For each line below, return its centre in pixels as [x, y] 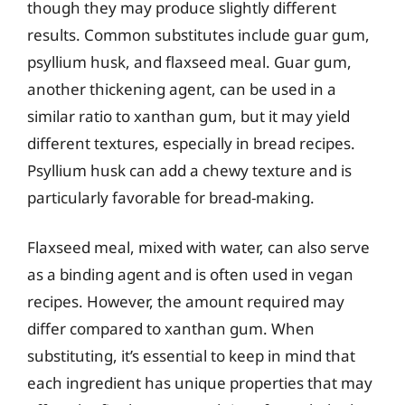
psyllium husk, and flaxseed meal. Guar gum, [189, 61]
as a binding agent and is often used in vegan [190, 274]
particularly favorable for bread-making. [171, 197]
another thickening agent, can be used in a [182, 89]
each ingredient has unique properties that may [200, 383]
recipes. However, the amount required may [186, 301]
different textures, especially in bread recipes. [191, 143]
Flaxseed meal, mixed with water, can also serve [198, 247]
